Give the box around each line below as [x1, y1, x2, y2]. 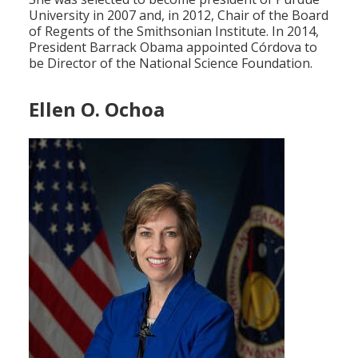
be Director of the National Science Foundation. [29, 54, 312, 72]
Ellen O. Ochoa [29, 95, 165, 122]
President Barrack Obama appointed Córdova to [29, 38, 317, 56]
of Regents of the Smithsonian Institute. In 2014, [29, 22, 319, 40]
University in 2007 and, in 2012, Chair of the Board [29, 6, 328, 24]
